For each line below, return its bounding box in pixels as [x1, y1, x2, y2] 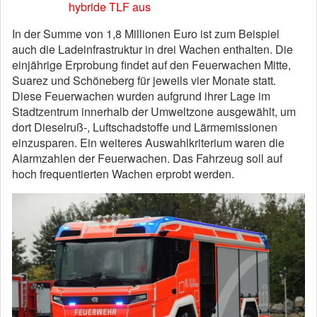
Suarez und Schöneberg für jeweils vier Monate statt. [12, 72, 276, 88]
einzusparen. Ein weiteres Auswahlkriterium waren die [12, 134, 284, 151]
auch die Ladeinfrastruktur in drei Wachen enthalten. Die [12, 41, 293, 57]
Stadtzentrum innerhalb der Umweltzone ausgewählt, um [12, 103, 296, 120]
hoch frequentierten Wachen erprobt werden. [12, 166, 234, 182]
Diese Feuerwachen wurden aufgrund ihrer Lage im [12, 88, 270, 104]
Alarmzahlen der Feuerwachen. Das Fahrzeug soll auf [12, 150, 282, 166]
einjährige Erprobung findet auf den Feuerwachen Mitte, [12, 57, 291, 73]
